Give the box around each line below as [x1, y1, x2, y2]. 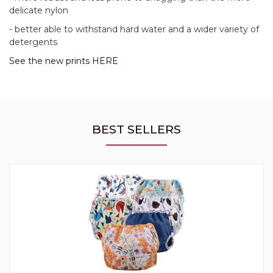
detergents [9, 37, 57, 48]
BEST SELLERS [92, 122, 181, 137]
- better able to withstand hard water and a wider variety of [9, 24, 259, 35]
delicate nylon [9, 5, 68, 16]
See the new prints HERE [9, 55, 118, 67]
